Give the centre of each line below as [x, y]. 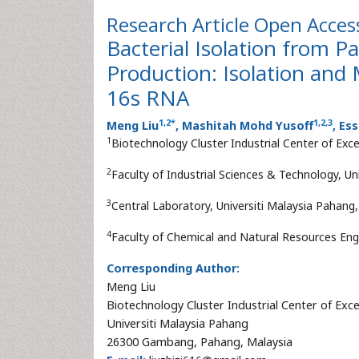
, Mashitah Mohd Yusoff [244, 125]
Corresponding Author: [173, 268]
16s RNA [148, 98]
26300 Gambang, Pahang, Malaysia [200, 342]
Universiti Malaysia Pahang [177, 323]
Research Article [180, 24]
